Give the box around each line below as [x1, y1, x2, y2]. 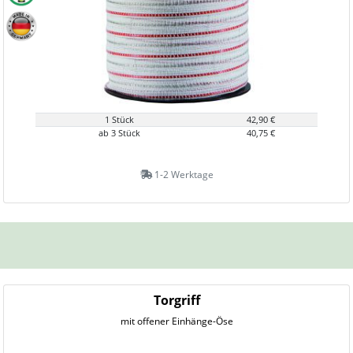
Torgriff [153, 292, 200, 309]
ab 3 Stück [98, 127, 140, 139]
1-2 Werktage [151, 168, 214, 181]
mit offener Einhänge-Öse [120, 314, 233, 328]
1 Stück [105, 113, 134, 125]
